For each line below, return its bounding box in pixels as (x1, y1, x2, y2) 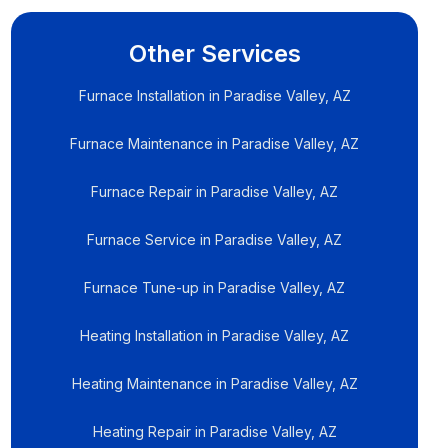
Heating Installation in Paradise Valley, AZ (80, 327, 350, 344)
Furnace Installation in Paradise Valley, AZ (78, 87, 351, 104)
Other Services (128, 39, 301, 68)
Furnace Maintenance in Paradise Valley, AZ (70, 135, 360, 152)
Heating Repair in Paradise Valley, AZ (92, 423, 337, 440)
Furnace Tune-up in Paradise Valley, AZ (84, 279, 346, 296)
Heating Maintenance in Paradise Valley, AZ (71, 375, 358, 392)
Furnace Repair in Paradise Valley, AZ (91, 183, 339, 200)
